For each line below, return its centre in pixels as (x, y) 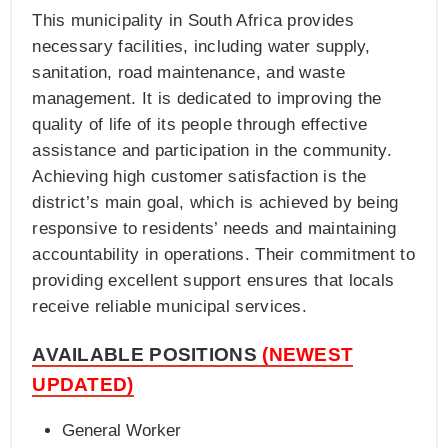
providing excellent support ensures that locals (213, 281)
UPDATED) (83, 385)
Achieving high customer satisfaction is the (199, 177)
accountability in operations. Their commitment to (223, 255)
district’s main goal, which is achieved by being (215, 203)
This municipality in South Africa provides (193, 21)
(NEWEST (308, 355)
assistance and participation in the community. (212, 151)
